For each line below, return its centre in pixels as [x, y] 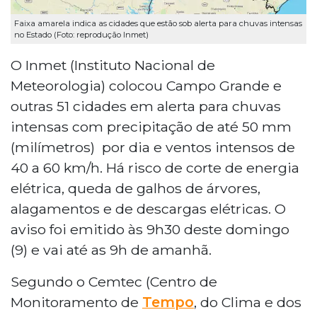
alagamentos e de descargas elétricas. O [148, 208]
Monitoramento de [76, 302]
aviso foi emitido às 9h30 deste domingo [150, 229]
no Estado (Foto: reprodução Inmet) [81, 34]
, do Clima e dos [248, 302]
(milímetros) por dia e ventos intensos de [153, 147]
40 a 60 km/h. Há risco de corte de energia [155, 167]
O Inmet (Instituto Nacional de [113, 65]
